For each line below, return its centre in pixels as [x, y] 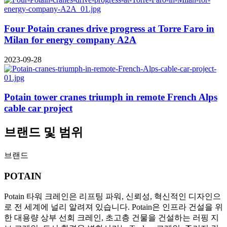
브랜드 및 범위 [44, 133]
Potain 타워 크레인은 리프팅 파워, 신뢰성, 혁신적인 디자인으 [112, 196]
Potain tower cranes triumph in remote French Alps [111, 97]
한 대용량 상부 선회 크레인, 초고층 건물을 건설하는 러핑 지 [111, 217]
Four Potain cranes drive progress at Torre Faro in [109, 28]
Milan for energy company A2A [70, 40]
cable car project [38, 108]
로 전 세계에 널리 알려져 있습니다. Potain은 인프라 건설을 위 [113, 207]
